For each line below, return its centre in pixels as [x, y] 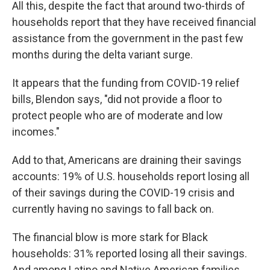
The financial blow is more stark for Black [110, 237]
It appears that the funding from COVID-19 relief [126, 83]
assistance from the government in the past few [128, 38]
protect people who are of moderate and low [118, 115]
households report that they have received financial [134, 22]
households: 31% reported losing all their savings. [130, 253]
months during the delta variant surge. [102, 55]
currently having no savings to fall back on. [113, 209]
